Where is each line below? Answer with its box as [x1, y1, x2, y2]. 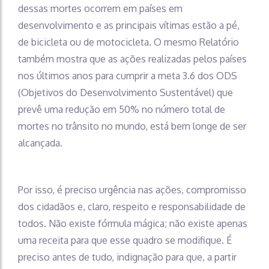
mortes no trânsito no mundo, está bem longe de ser [18, 120, 246, 133]
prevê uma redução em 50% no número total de [18, 103, 225, 116]
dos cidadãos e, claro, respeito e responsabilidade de [18, 201, 246, 213]
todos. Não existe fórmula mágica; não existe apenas [18, 217, 247, 230]
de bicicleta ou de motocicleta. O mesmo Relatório [18, 36, 239, 49]
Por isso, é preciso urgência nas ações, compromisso [18, 184, 246, 196]
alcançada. [18, 137, 65, 150]
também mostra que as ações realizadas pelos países [18, 53, 247, 65]
